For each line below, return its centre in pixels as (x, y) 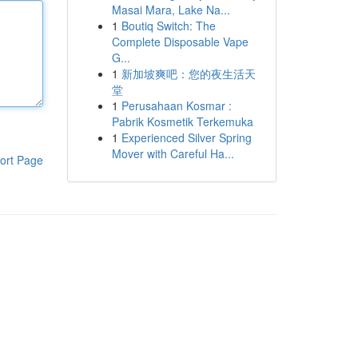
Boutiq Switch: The (168, 26)
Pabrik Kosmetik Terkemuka (182, 121)
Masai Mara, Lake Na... (171, 10)
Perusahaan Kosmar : (176, 105)
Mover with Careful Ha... (173, 153)
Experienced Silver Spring (186, 137)
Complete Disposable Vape (180, 42)
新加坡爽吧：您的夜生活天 (188, 74)
